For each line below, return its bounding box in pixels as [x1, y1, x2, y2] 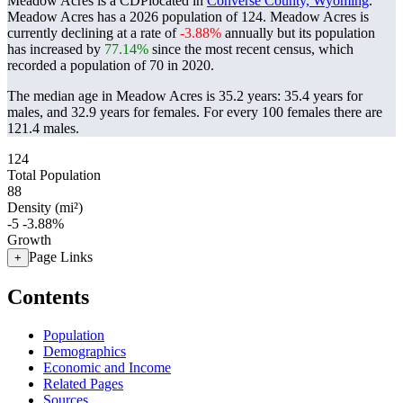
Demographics [43, 343, 126, 359]
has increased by [7, 41, 104, 57]
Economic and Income [43, 359, 171, 375]
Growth [7, 232, 51, 247]
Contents [7, 284, 89, 309]
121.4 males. [7, 121, 79, 136]
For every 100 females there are [203, 104, 382, 120]
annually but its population [221, 25, 375, 40]
